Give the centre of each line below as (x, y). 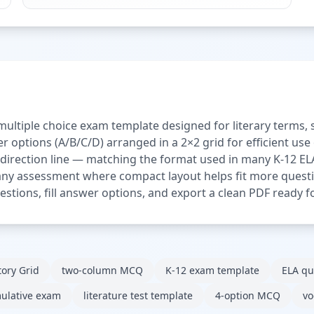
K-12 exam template (212, 270)
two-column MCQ (102, 270)
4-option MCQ (248, 295)
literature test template (138, 295)
